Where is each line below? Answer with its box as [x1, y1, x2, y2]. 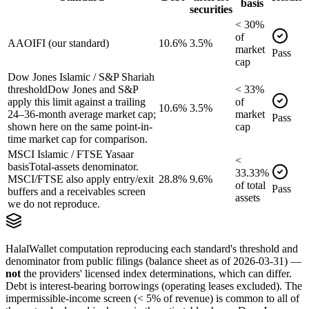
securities [190, 3, 232, 15]
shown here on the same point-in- [8, 120, 152, 132]
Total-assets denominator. [29, 160, 139, 172]
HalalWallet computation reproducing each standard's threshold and [6, 242, 298, 255]
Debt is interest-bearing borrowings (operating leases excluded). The [6, 279, 302, 292]
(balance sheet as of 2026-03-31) [143, 255, 288, 267]
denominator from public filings [6, 255, 143, 267]
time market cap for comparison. [8, 132, 148, 145]
